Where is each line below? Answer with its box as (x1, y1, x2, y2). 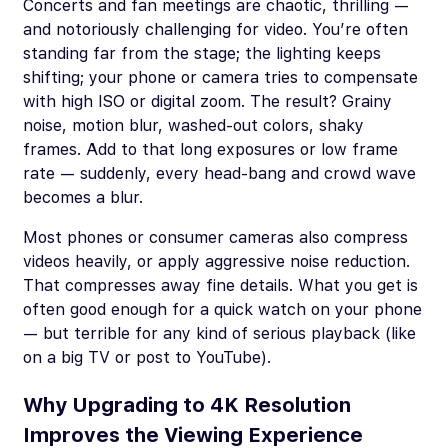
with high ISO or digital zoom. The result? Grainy (23, 91, 392, 111)
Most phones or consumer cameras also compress (23, 227, 408, 247)
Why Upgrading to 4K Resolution (23, 393, 351, 418)
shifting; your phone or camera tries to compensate (23, 67, 418, 87)
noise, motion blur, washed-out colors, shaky (23, 115, 364, 135)
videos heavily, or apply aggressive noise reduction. (23, 251, 410, 271)
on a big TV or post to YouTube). (23, 347, 271, 367)
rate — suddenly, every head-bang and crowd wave (23, 163, 416, 183)
